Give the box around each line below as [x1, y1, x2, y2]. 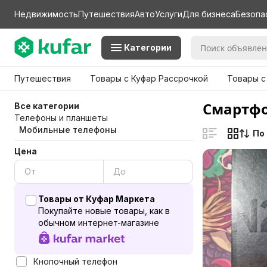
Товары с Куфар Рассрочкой [90, 73, 208, 83]
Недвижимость [14, 9, 78, 19]
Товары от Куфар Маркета [38, 194, 155, 204]
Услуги [155, 9, 182, 19]
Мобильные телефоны [19, 125, 117, 135]
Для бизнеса [182, 9, 235, 19]
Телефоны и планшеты [14, 113, 108, 123]
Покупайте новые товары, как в [38, 206, 170, 216]
